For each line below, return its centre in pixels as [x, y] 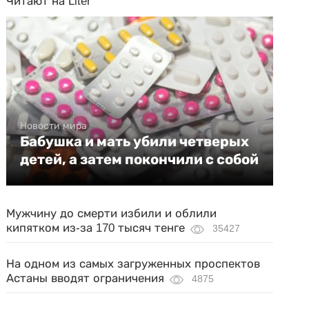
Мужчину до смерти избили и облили [112, 213]
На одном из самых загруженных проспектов [133, 264]
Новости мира [54, 126]
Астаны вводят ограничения [86, 278]
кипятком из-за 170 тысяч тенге [96, 228]
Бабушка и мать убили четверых [135, 141]
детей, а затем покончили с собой [140, 159]
